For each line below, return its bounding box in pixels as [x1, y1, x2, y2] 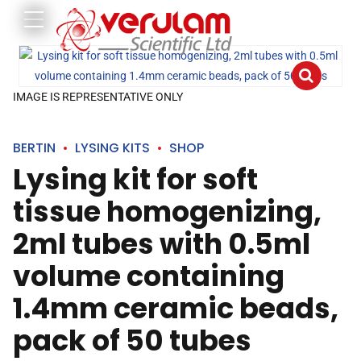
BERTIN [13, 139, 56, 157]
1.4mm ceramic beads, [13, 288, 338, 328]
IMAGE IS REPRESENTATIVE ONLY [13, 90, 183, 103]
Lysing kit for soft [13, 160, 258, 199]
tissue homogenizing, [13, 192, 322, 231]
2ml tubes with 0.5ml [13, 224, 310, 263]
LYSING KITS [75, 139, 150, 157]
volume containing [13, 256, 284, 296]
